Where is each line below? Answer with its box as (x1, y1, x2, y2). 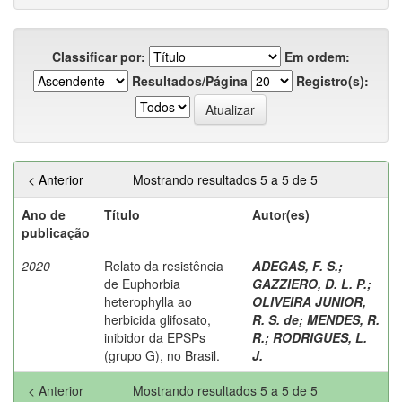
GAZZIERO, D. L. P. (252, 274, 367, 293)
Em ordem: (284, 47, 350, 66)
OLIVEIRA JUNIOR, (252, 292, 366, 310)
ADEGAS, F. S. (252, 256, 338, 275)
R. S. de (252, 310, 299, 328)
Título (104, 205, 140, 223)
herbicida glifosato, (104, 310, 211, 328)
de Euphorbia (104, 274, 180, 293)
